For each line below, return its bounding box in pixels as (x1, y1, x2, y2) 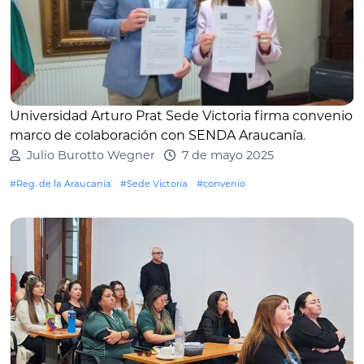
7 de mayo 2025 (181, 148, 274, 163)
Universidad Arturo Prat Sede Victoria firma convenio (10, 108, 353, 124)
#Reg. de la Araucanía (10, 178, 111, 190)
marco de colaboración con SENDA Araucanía (10, 128, 303, 144)
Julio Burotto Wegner (26, 148, 155, 163)
